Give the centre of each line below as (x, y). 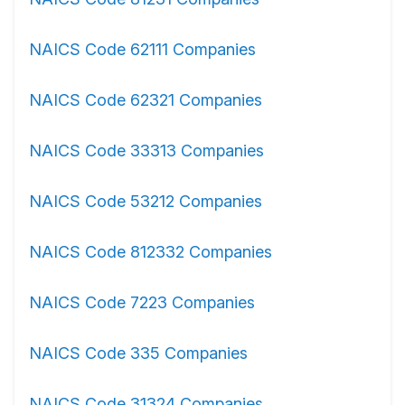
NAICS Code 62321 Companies (146, 100)
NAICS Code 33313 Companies (146, 151)
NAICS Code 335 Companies (138, 353)
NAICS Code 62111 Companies (142, 49)
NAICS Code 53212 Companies (146, 201)
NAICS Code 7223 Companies (142, 302)
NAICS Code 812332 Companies (151, 252)
